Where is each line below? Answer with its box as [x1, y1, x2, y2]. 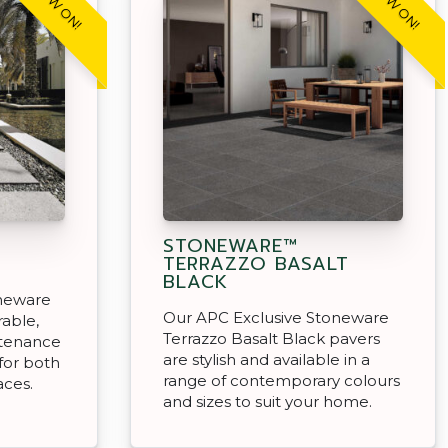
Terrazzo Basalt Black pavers [163, 328, 380, 348]
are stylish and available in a [163, 349, 370, 369]
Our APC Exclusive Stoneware [163, 307, 389, 327]
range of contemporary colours [163, 370, 400, 390]
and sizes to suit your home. [163, 391, 372, 411]
